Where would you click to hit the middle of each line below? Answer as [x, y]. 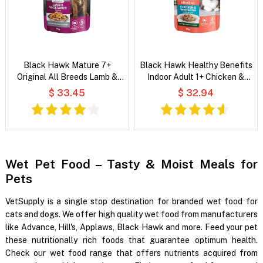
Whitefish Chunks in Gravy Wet [196, 88]
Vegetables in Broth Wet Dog [67, 88]
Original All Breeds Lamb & [67, 77]
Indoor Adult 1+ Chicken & [196, 77]
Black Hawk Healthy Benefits [196, 65]
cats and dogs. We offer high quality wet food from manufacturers [131, 214]
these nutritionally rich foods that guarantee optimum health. [131, 240]
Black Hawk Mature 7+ [67, 65]
